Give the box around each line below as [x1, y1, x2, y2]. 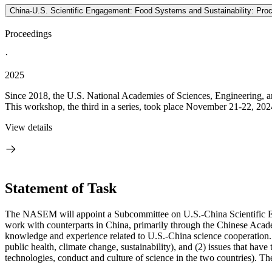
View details [5, 122, 52, 132]
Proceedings [5, 29, 52, 39]
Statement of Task [5, 180, 117, 196]
